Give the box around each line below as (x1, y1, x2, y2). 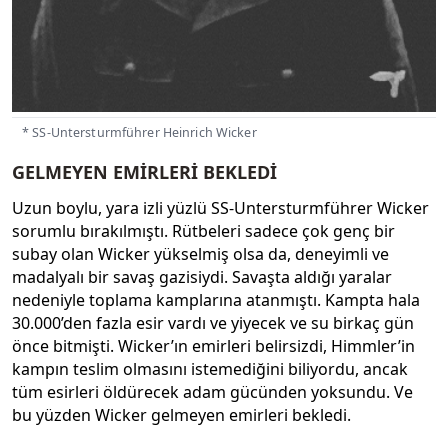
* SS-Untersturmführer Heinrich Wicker (22, 123, 257, 141)
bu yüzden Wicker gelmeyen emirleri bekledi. (12, 404, 351, 427)
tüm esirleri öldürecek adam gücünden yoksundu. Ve (12, 381, 413, 404)
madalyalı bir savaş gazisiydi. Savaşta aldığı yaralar (12, 266, 392, 289)
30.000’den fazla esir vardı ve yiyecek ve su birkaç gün (12, 312, 414, 335)
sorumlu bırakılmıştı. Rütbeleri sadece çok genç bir (12, 220, 395, 243)
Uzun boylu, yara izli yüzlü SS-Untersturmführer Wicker (12, 197, 429, 220)
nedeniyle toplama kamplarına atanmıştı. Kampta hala (12, 289, 420, 312)
